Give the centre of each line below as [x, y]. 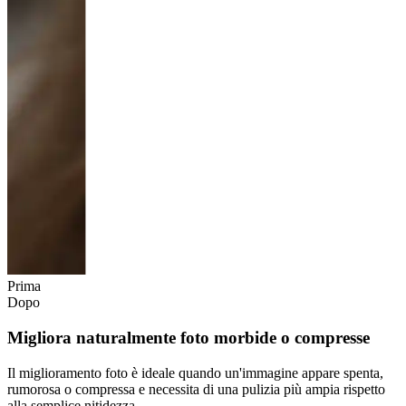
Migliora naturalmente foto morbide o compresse [188, 337]
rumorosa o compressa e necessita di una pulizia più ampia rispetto [196, 389]
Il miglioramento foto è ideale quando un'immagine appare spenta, [195, 372]
